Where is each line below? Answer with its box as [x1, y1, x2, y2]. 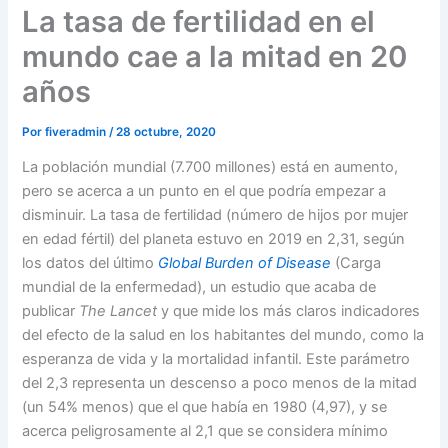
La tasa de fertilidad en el [22, 3, 376, 39]
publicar [22, 302, 80, 321]
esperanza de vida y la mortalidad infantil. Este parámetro [22, 350, 411, 369]
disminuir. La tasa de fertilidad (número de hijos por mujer [22, 206, 409, 225]
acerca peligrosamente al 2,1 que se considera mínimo [22, 422, 389, 441]
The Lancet [79, 302, 162, 321]
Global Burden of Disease [158, 254, 336, 273]
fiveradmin [45, 124, 110, 139]
